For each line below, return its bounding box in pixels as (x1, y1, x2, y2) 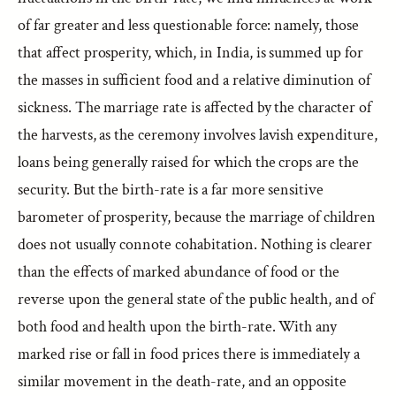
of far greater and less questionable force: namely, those (18, 15, 359, 35)
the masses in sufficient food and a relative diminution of (18, 70, 370, 90)
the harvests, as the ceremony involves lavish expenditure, (18, 125, 377, 145)
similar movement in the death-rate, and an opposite (18, 371, 347, 392)
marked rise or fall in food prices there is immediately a (18, 344, 360, 364)
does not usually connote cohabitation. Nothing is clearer (18, 234, 372, 255)
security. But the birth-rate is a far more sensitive (18, 179, 324, 200)
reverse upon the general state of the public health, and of (18, 289, 374, 309)
